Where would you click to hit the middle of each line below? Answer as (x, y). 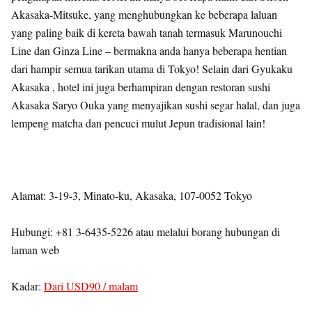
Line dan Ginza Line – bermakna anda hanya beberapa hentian (149, 50)
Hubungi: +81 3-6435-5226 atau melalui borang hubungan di (146, 232)
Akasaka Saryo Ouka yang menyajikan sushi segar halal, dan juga (156, 105)
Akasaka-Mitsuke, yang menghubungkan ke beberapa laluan (144, 14)
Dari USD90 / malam (91, 286)
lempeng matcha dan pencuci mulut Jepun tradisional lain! (138, 123)
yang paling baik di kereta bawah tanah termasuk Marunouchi (147, 32)
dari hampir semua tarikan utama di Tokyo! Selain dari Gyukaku (152, 69)
